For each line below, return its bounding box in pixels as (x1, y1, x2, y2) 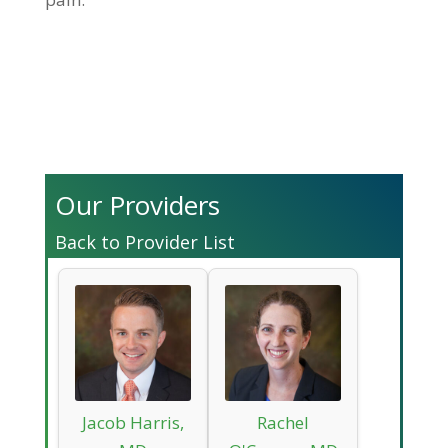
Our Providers (54, 186, 220, 223)
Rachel (257, 410, 310, 434)
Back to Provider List (54, 229, 235, 254)
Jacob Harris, (81, 410, 184, 434)
